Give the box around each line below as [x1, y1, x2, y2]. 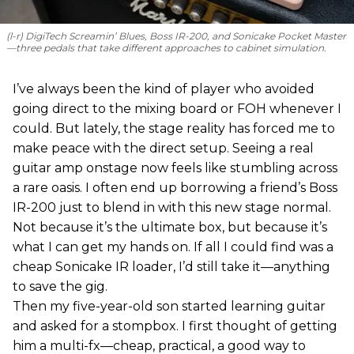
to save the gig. [13, 279, 107, 295]
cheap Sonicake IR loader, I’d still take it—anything [13, 259, 330, 275]
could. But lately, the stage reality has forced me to [13, 121, 335, 137]
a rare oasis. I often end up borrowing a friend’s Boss [13, 180, 337, 196]
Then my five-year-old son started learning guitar [13, 299, 326, 314]
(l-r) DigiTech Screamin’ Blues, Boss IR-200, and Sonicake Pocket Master [6, 30, 346, 43]
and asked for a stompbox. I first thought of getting [13, 318, 337, 334]
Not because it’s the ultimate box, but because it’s [13, 220, 327, 235]
